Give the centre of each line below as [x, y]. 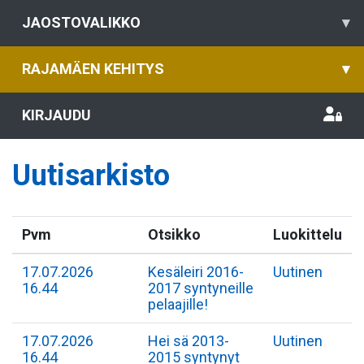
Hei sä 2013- [188, 341]
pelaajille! [178, 304]
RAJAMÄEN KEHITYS [93, 69]
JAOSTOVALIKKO [81, 22]
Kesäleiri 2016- [196, 272]
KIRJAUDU [56, 115]
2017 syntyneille [201, 288]
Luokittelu [308, 234]
